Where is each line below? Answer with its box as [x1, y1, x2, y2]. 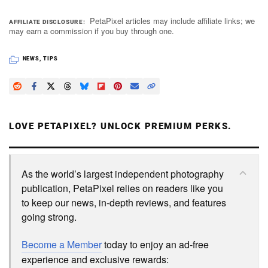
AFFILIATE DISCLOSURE [9, 19, 84, 26]
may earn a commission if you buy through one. [9, 25, 174, 37]
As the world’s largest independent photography [22, 167, 224, 181]
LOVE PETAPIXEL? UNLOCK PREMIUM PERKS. [9, 121, 232, 132]
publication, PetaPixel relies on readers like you [22, 181, 223, 196]
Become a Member [22, 237, 102, 252]
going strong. [22, 210, 77, 224]
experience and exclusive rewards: [22, 252, 169, 267]
